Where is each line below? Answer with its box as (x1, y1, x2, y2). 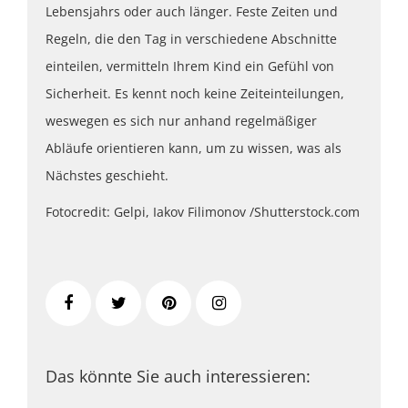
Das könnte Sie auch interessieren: (46, 365, 311, 388)
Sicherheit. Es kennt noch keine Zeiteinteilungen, (46, 85, 344, 103)
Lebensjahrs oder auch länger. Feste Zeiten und (46, 3, 338, 21)
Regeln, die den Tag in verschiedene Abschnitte (46, 30, 337, 48)
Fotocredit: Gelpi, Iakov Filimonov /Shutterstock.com (46, 203, 360, 221)
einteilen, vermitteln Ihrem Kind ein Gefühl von (46, 57, 334, 76)
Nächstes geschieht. (46, 167, 168, 185)
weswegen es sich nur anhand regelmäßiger (46, 112, 317, 130)
